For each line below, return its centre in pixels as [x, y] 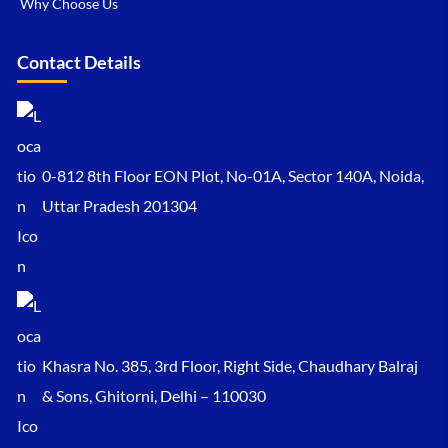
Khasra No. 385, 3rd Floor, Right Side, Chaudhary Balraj [230, 365]
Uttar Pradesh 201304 [119, 205]
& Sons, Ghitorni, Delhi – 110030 [154, 395]
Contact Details [79, 61]
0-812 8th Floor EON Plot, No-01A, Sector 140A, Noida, [233, 175]
